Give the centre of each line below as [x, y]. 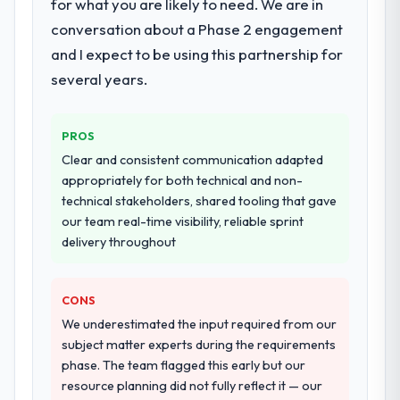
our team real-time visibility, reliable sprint [183, 221]
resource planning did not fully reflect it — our [192, 385]
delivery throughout [119, 242]
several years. [100, 79]
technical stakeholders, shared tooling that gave [200, 200]
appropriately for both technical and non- [183, 180]
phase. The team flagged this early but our [184, 365]
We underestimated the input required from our [200, 324]
